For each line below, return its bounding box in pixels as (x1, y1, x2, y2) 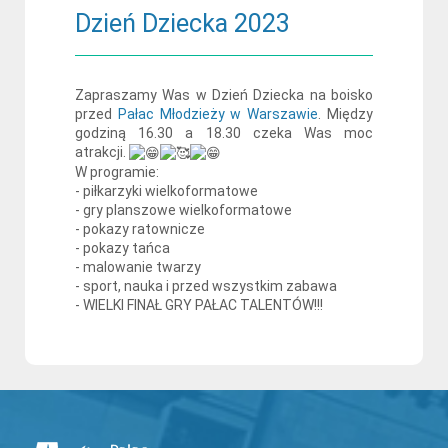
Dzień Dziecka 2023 (75, 9, 290, 38)
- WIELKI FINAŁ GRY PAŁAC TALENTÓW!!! (75, 296, 323, 313)
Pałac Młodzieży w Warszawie (117, 106, 319, 122)
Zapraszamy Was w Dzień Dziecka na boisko (75, 87, 373, 103)
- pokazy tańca (75, 239, 170, 256)
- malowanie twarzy (75, 258, 201, 275)
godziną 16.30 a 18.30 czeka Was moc (75, 125, 373, 141)
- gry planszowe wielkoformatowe (75, 201, 292, 218)
